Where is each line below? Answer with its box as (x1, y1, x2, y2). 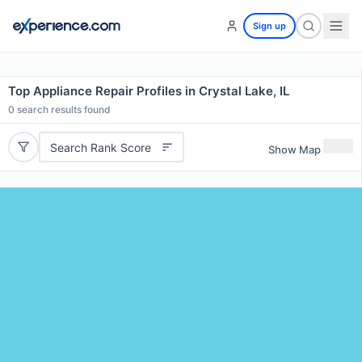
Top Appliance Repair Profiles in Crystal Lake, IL (8, 83, 289, 99)
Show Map (268, 142, 321, 156)
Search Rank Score (49, 140, 151, 154)
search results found (15, 103, 111, 116)
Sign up (253, 20, 286, 32)
